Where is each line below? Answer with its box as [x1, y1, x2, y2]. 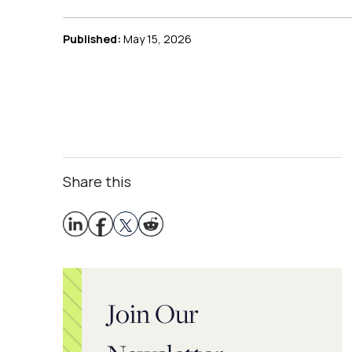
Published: [63, 31, 121, 46]
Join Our [107, 295, 199, 331]
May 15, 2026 [121, 31, 192, 46]
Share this [63, 172, 131, 191]
